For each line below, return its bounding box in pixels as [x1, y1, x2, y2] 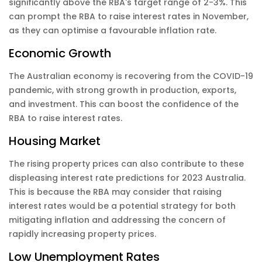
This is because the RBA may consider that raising [9, 185, 222, 198]
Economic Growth [9, 44, 111, 61]
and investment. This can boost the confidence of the [9, 98, 239, 110]
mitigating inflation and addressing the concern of [9, 213, 226, 226]
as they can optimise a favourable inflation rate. [9, 24, 216, 36]
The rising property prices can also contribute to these [9, 157, 244, 170]
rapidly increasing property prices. [9, 227, 156, 240]
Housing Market [9, 132, 101, 149]
